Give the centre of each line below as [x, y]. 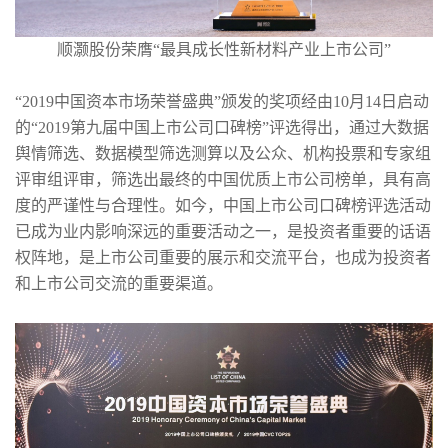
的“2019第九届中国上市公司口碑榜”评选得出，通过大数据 [222, 128]
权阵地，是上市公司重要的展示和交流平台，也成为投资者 [223, 258]
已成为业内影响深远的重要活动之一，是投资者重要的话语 [223, 232]
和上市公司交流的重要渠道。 [119, 284]
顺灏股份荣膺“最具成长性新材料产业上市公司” [224, 50]
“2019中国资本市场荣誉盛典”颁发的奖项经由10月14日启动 [222, 102]
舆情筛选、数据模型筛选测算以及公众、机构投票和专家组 [223, 154]
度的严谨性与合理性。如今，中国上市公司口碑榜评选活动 [223, 206]
